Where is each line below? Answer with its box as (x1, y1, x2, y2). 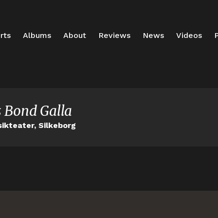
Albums (22, 31, 51, 40)
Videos (176, 31, 202, 40)
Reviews (98, 31, 130, 40)
